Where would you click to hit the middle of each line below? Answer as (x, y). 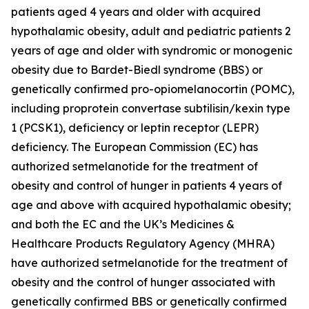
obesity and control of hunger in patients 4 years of (147, 185)
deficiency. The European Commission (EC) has (134, 147)
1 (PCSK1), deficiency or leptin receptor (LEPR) (135, 127)
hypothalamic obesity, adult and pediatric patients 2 (151, 31)
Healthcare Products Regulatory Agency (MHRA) (143, 243)
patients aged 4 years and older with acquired (136, 11)
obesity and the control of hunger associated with (143, 282)
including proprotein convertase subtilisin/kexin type (151, 108)
